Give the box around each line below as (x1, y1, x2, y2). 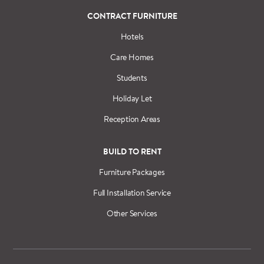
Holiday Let (112, 92, 152, 104)
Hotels (120, 30, 144, 42)
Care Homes (110, 51, 154, 63)
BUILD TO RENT (103, 145, 161, 157)
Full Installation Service (93, 186, 171, 199)
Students (117, 71, 147, 84)
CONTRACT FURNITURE (87, 9, 177, 22)
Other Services (106, 207, 158, 219)
